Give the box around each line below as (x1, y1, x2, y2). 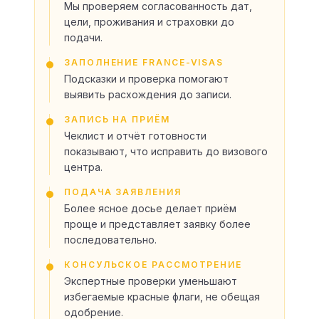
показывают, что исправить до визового (64, 145, 268, 157)
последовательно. (64, 233, 157, 246)
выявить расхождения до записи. (64, 88, 231, 100)
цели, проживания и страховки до (64, 15, 234, 28)
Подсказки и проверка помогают (64, 72, 229, 85)
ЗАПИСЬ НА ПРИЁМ (64, 113, 170, 125)
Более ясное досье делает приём (64, 202, 236, 214)
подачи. (64, 31, 103, 43)
